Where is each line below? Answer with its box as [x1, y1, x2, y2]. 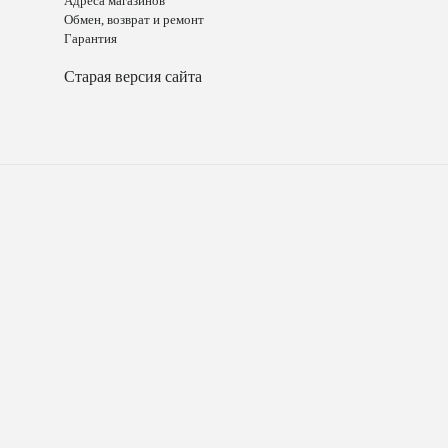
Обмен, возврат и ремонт [64, 12, 204, 27]
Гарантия [64, 31, 117, 46]
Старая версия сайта [64, 68, 202, 85]
